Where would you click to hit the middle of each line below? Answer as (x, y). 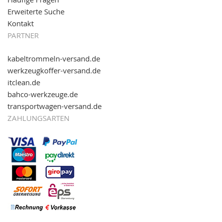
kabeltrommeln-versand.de (54, 58)
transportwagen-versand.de (55, 106)
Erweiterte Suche (36, 11)
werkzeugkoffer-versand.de (54, 70)
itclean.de (24, 82)
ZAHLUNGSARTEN (38, 118)
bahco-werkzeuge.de (43, 94)
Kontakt (21, 23)
